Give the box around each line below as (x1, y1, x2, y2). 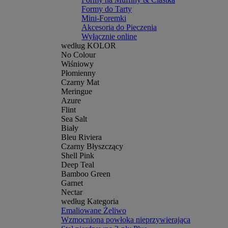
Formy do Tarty (81, 5, 132, 13)
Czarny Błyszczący (61, 142, 123, 151)
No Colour (61, 50, 96, 59)
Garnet (61, 179, 83, 187)
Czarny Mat (61, 78, 99, 87)
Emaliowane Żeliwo (61, 206, 126, 215)
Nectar (61, 188, 82, 196)
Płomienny (61, 69, 96, 77)
